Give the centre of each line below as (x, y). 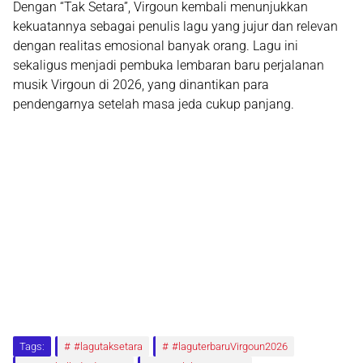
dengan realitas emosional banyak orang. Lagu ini (156, 45)
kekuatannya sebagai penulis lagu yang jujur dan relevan (175, 26)
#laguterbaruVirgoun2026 (230, 346)
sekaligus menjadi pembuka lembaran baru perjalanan (169, 65)
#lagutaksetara (108, 346)
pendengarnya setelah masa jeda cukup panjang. (154, 104)
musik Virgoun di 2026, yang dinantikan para (141, 84)
